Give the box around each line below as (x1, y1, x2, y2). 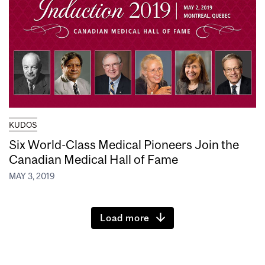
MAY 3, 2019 (9, 172, 55, 182)
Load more (100, 212, 150, 224)
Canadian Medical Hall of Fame (9, 151, 178, 166)
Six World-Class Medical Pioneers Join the (9, 137, 239, 151)
